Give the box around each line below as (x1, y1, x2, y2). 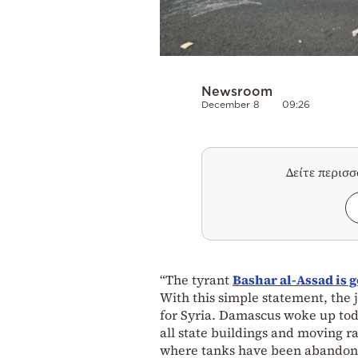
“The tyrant (160, 270, 233, 288)
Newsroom (201, 83, 272, 98)
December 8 (201, 98, 260, 109)
